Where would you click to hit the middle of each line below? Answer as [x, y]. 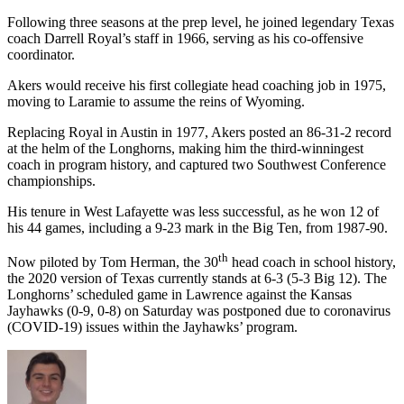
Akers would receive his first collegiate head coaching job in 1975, [197, 85]
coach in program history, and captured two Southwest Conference [197, 164]
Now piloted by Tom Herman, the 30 [113, 262]
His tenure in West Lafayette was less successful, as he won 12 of [193, 211]
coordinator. [41, 54]
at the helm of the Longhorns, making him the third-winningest [185, 148]
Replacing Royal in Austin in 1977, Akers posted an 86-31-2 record [199, 132]
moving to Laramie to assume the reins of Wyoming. [156, 101]
